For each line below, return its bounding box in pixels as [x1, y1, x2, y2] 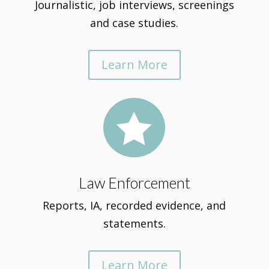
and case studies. [90, 16, 179, 30]
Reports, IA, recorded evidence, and [43, 198, 226, 213]
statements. [103, 216, 166, 231]
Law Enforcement [78, 174, 190, 192]
